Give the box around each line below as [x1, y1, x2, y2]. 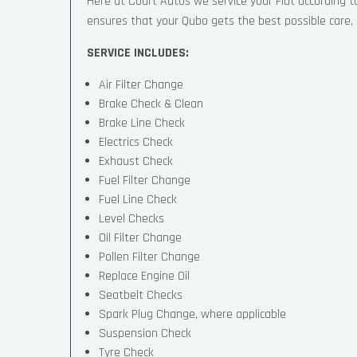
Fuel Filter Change [99, 172, 190, 189]
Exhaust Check [99, 153, 173, 170]
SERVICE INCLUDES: [87, 45, 189, 61]
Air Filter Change [99, 76, 183, 93]
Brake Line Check [99, 115, 185, 131]
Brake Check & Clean [99, 96, 203, 112]
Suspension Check [99, 325, 191, 342]
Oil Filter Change [99, 229, 182, 246]
